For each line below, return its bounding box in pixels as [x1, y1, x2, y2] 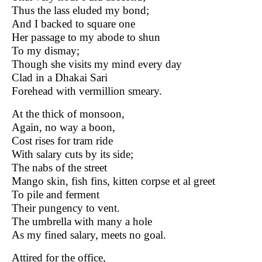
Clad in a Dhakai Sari [9, 71, 108, 84]
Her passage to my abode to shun [9, 30, 160, 43]
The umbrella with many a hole [9, 215, 152, 227]
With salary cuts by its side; [9, 147, 133, 160]
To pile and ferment [9, 188, 99, 201]
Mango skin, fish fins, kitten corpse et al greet [9, 174, 215, 187]
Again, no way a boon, [9, 120, 115, 133]
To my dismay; [9, 44, 80, 57]
